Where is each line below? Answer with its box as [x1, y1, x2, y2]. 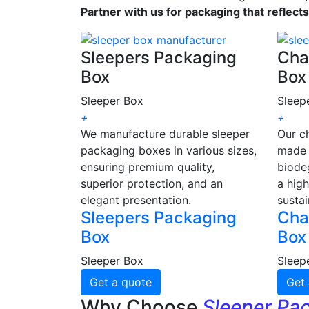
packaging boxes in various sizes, [81, 143, 257, 158]
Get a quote [90, 275, 152, 290]
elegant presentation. [81, 193, 191, 208]
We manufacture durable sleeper [81, 127, 250, 141]
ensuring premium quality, [81, 160, 215, 175]
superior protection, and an [81, 177, 223, 191]
